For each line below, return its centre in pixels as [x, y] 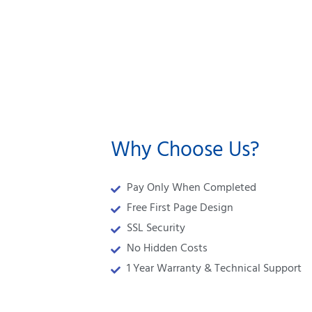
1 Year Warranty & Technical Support [214, 270]
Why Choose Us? [185, 153]
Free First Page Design [180, 209]
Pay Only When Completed [191, 189]
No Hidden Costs [167, 250]
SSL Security [156, 229]
